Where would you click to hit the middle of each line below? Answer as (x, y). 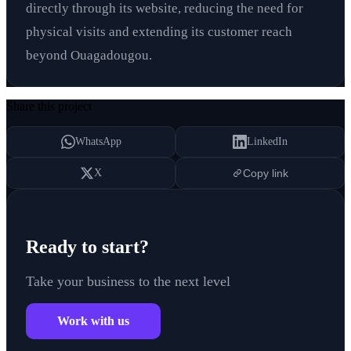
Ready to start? (87, 246)
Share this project (49, 106)
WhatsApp (98, 141)
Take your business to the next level (128, 281)
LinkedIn (267, 141)
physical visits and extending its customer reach (159, 31)
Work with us (93, 321)
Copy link (266, 173)
